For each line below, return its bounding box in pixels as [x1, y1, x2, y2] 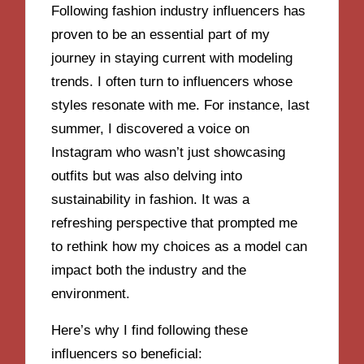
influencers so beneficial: [51, 345, 203, 362]
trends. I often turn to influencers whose [51, 74, 293, 90]
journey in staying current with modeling [51, 50, 293, 67]
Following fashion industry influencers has [51, 3, 306, 19]
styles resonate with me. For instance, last [51, 97, 310, 114]
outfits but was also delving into [51, 168, 243, 184]
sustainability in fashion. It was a [51, 192, 250, 208]
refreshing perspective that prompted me [51, 215, 298, 232]
